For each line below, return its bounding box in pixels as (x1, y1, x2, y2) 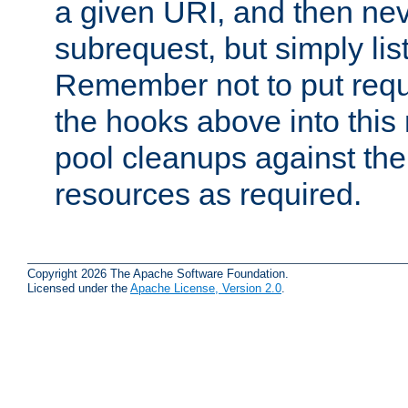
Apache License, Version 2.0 (130, 280, 281, 295)
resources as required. (55, 177, 362, 212)
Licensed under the (27, 280, 130, 295)
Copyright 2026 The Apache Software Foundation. (27, 266, 289, 280)
